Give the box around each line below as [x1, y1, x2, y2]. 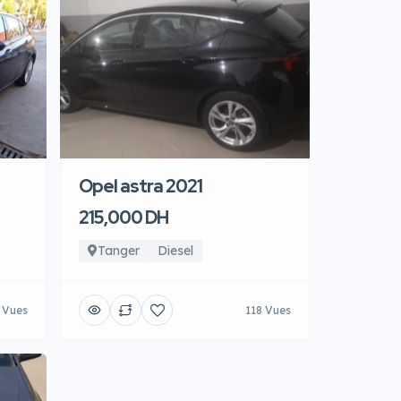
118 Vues [245, 303, 291, 317]
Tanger [98, 243, 140, 259]
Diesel [158, 243, 193, 259]
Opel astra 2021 [79, 175, 202, 198]
